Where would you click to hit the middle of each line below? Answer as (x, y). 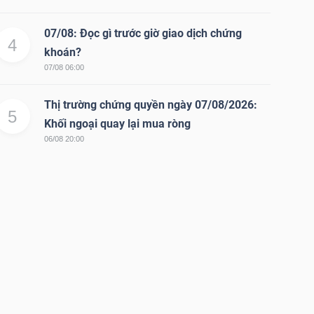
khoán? (62, 52)
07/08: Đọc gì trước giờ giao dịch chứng (143, 33)
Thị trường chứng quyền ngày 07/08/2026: (150, 104)
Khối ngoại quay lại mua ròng (117, 123)
